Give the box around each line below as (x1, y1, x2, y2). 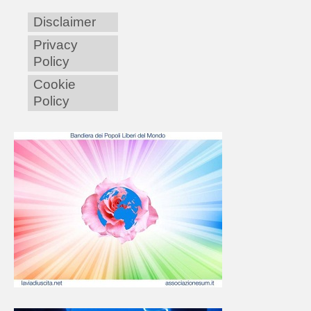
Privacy (33, 37, 78, 53)
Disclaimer (33, 15, 96, 30)
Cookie (33, 77, 76, 92)
